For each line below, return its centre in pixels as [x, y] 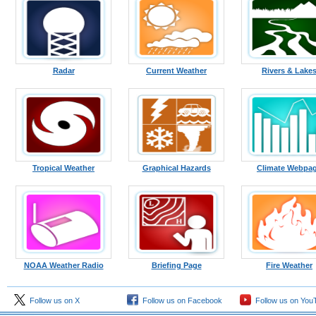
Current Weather [176, 71]
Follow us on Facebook [180, 300]
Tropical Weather [63, 168]
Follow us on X [53, 300]
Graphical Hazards [176, 168]
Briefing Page [176, 265]
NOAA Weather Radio [63, 265]
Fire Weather [289, 265]
